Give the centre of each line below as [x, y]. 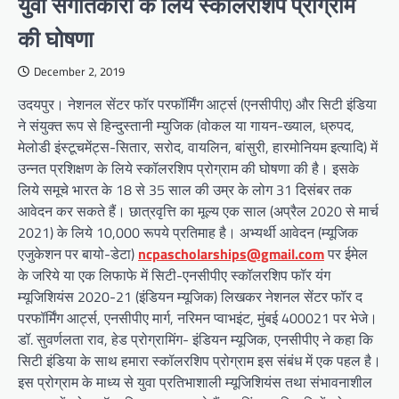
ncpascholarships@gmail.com [231, 254]
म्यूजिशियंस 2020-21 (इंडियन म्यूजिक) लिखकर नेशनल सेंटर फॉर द [190, 297]
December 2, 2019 [79, 72]
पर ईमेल [346, 254]
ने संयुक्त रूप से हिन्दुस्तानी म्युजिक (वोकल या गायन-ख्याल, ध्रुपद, [186, 126]
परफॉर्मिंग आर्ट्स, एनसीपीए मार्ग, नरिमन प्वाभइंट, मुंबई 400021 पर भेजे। [198, 318]
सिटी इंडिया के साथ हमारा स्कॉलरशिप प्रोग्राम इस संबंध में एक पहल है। [199, 361]
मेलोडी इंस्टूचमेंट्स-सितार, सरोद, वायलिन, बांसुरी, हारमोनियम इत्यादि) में [198, 147]
